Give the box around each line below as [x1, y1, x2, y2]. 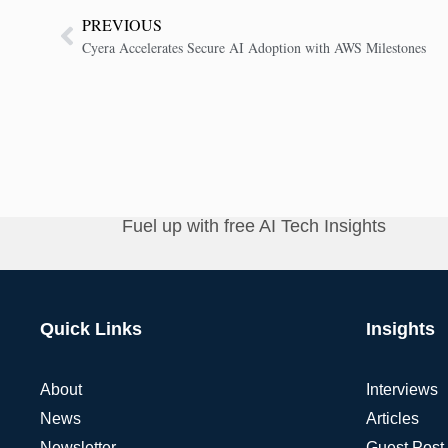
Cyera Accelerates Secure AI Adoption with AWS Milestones [82, 38, 426, 58]
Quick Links [40, 319, 142, 340]
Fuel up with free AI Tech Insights [122, 216, 386, 237]
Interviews [365, 381, 438, 399]
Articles [365, 410, 419, 428]
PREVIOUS [82, 14, 162, 36]
